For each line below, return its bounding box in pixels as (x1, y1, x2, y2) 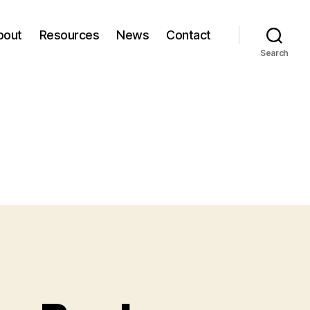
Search (259, 48, 289, 58)
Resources (39, 27, 100, 42)
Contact (166, 27, 211, 42)
